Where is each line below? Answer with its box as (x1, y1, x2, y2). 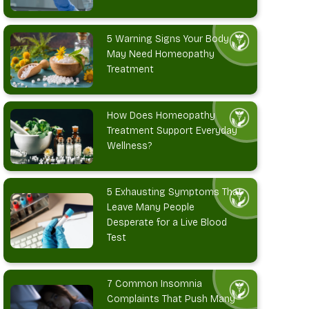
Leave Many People (107, 201, 195, 214)
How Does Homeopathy (107, 110, 216, 122)
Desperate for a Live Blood (107, 217, 228, 229)
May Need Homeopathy (107, 48, 215, 61)
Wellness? (107, 140, 152, 152)
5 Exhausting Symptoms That (107, 186, 243, 199)
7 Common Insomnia (107, 278, 203, 290)
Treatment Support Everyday (107, 125, 238, 137)
